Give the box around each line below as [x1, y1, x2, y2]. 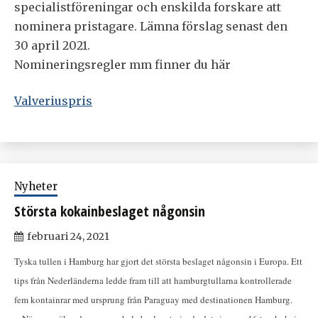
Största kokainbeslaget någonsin [14, 202, 205, 221]
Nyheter [14, 180, 57, 194]
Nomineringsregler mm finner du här [14, 57, 231, 72]
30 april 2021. [14, 38, 90, 53]
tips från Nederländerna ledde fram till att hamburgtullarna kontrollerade [14, 274, 292, 287]
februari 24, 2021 [27, 230, 109, 243]
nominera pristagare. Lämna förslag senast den [14, 19, 287, 34]
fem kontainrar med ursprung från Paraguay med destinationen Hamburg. [14, 293, 295, 307]
